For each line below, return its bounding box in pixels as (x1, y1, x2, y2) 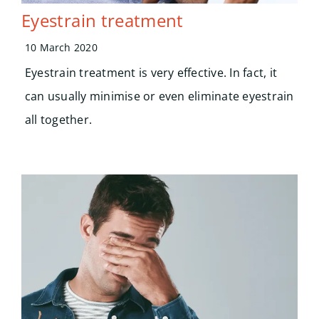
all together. (24, 111, 93, 127)
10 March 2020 (24, 40, 98, 54)
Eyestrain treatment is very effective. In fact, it (24, 64, 277, 80)
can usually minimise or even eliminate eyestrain (24, 88, 294, 104)
